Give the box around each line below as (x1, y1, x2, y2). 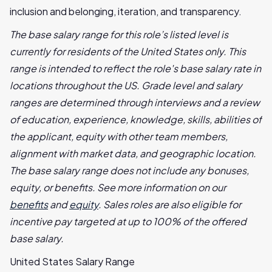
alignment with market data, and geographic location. (10, 147, 256, 160)
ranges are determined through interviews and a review (10, 96, 260, 109)
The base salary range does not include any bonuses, (10, 164, 249, 177)
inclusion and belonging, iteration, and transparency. (10, 5, 242, 18)
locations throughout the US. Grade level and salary (10, 79, 242, 92)
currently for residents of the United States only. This (10, 45, 246, 58)
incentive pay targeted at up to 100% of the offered (10, 215, 246, 228)
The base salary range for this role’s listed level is (10, 28, 228, 41)
